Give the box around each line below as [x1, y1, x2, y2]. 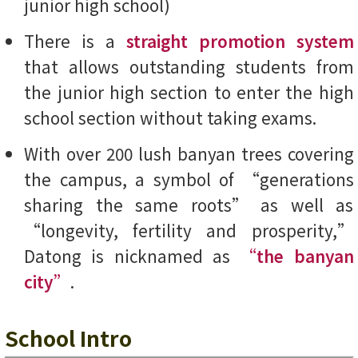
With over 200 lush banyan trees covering [24, 141, 354, 165]
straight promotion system [125, 29, 354, 54]
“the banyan [240, 243, 354, 268]
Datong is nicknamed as [24, 243, 241, 268]
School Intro [4, 321, 132, 353]
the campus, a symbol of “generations [24, 166, 354, 191]
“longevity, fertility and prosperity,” [24, 217, 354, 242]
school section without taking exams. [24, 105, 317, 130]
